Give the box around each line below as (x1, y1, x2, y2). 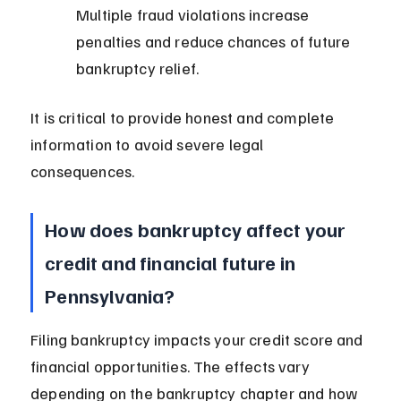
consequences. (30, 161, 135, 182)
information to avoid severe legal (30, 134, 268, 155)
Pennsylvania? (45, 283, 175, 309)
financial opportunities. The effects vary (30, 356, 313, 377)
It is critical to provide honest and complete (30, 107, 338, 128)
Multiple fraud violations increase (76, 4, 313, 25)
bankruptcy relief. (76, 58, 200, 79)
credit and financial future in (45, 250, 300, 276)
